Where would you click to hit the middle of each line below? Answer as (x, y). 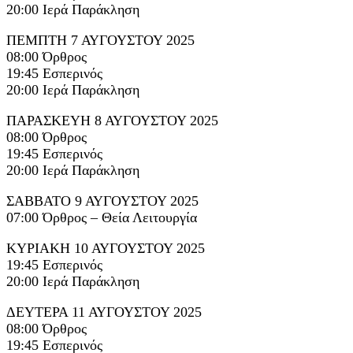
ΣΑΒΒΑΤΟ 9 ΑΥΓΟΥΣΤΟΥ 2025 (102, 201)
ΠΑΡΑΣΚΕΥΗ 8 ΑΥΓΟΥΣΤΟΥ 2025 (112, 120)
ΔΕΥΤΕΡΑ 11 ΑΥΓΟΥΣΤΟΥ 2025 (104, 312)
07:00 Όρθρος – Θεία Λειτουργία (102, 217)
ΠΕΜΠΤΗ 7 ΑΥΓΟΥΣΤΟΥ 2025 (100, 40)
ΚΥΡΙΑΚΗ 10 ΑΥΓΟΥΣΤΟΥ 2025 (106, 248)
